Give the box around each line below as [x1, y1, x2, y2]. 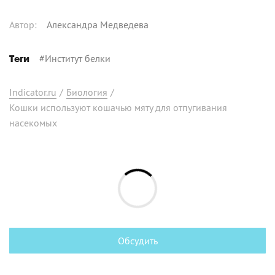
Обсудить [117, 234, 158, 247]
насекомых [9, 116, 57, 129]
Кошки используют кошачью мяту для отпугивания [9, 101, 227, 114]
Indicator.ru [9, 85, 56, 98]
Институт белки [45, 52, 110, 64]
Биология [66, 85, 107, 98]
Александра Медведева [47, 18, 149, 31]
